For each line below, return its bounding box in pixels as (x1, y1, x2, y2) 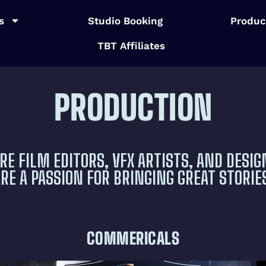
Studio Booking (88, 14, 163, 27)
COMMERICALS (86, 228, 180, 248)
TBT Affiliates (97, 39, 166, 52)
